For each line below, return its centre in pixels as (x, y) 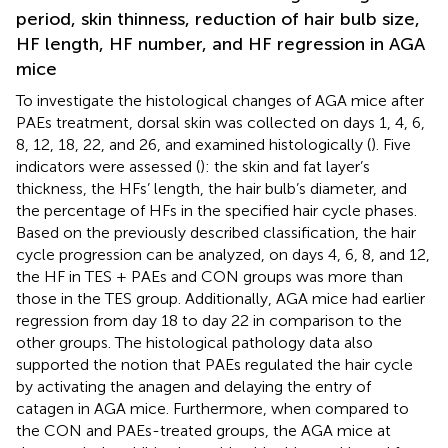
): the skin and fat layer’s (285, 166)
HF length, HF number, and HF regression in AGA (220, 43)
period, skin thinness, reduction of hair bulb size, (218, 18)
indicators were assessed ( (108, 166)
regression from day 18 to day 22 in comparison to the (209, 320)
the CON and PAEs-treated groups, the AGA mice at (203, 430)
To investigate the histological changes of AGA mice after (220, 100)
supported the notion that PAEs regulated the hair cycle (214, 364)
